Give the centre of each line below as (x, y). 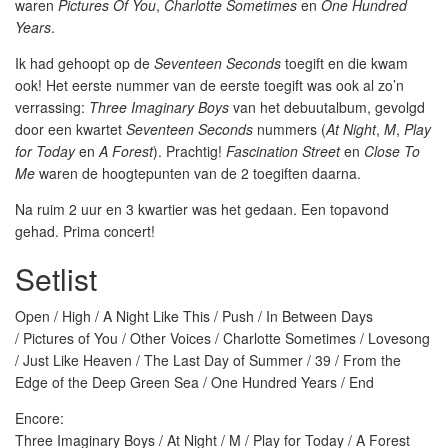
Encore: (39, 418)
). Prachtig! (189, 151)
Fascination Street (283, 151)
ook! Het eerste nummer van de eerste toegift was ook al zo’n (209, 85)
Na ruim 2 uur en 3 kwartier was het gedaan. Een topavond (202, 209)
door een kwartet (70, 129)
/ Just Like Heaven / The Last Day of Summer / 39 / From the (208, 360)
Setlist (56, 278)
